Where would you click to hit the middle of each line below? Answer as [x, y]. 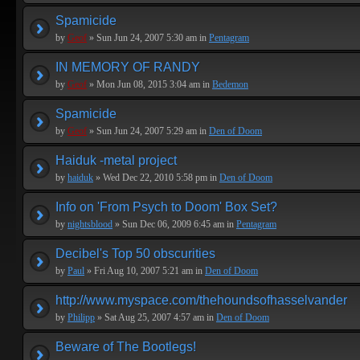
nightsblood [90, 224]
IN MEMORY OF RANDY [128, 67]
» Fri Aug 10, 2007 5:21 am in [145, 271]
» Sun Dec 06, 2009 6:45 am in [174, 224]
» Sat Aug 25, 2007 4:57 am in [155, 317]
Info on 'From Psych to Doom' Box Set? [166, 207]
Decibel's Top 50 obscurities [135, 254]
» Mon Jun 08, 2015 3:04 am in [149, 84]
